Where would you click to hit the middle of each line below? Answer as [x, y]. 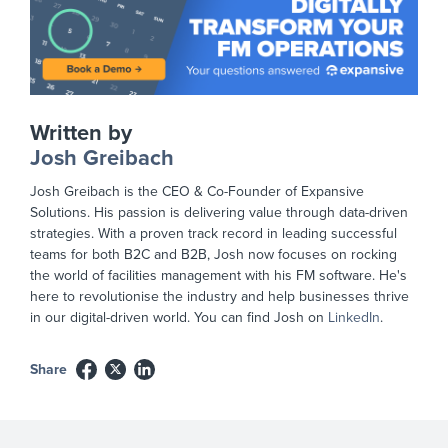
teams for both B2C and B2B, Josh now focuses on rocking [213, 255]
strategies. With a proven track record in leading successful [213, 234]
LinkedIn [354, 318]
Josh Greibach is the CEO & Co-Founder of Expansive [197, 192]
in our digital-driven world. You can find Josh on [179, 318]
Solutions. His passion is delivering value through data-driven [219, 213]
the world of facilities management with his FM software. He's [218, 276]
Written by [81, 133]
